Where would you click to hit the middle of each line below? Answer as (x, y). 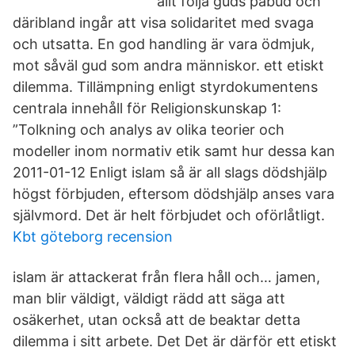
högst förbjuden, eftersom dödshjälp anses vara (174, 194)
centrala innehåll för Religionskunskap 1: (147, 108)
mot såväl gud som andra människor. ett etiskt (168, 65)
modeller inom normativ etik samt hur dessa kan (174, 151)
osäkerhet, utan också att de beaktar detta (157, 320)
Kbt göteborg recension (93, 237)
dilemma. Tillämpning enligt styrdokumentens (165, 87)
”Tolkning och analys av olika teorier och (149, 130)
